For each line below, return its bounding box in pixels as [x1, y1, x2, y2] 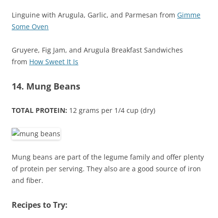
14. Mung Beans [12, 80, 80, 92]
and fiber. [12, 176, 43, 185]
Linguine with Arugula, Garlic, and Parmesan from [12, 10, 177, 20]
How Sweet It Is [29, 57, 78, 67]
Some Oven [12, 22, 49, 32]
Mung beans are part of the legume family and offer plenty [12, 152, 204, 162]
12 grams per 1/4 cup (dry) [67, 106, 155, 115]
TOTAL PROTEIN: [12, 106, 67, 115]
